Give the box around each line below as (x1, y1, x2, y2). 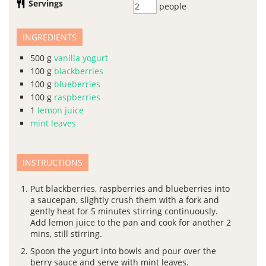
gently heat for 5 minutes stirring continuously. (30, 205, 218, 217)
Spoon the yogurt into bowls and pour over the (30, 245, 216, 256)
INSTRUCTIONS (23, 157, 83, 168)
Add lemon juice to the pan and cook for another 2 (30, 217, 231, 228)
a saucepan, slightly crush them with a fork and (30, 194, 219, 205)
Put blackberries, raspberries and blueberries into (30, 183, 230, 194)
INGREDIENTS (23, 31, 77, 43)
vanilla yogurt (54, 52, 108, 64)
